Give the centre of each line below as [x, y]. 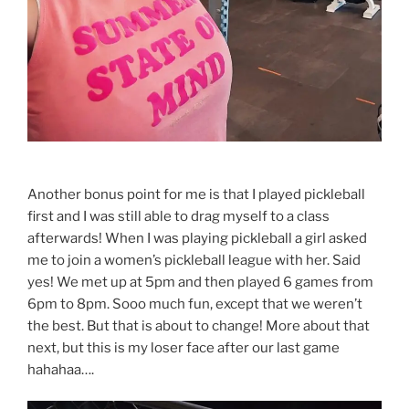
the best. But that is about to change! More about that [199, 325]
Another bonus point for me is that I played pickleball [196, 194]
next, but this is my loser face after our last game [184, 347]
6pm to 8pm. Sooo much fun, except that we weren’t [195, 304]
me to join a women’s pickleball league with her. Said [194, 260]
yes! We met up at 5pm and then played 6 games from [200, 282]
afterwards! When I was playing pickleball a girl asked [197, 238]
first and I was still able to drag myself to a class [178, 216]
